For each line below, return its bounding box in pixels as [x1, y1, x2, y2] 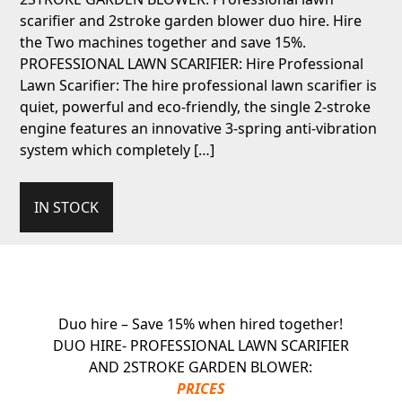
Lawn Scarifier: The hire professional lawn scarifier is [20, 75, 378, 96]
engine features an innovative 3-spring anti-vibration [20, 118, 378, 139]
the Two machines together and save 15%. [20, 32, 307, 53]
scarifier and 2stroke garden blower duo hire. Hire [20, 11, 363, 31]
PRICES [177, 378, 225, 398]
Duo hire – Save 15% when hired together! [58, 313, 344, 334]
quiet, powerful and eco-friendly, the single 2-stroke [20, 97, 371, 118]
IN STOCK [34, 197, 100, 218]
